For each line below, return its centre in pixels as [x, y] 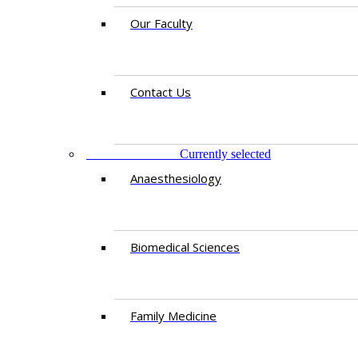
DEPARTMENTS [133, 153]
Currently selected [225, 154]
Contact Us [161, 92]
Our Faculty [161, 23]
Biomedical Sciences [185, 247]
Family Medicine [173, 316]
